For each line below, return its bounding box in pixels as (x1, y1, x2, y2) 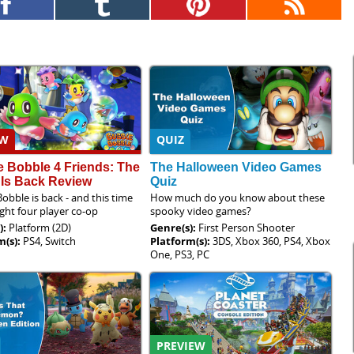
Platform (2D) (9, 220, 72, 235)
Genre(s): (150, 220, 199, 235)
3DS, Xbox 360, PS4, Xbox (213, 233, 331, 248)
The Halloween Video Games (150, 160, 322, 174)
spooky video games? (150, 203, 252, 218)
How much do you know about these (150, 190, 326, 205)
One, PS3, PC (150, 247, 210, 262)
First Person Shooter (198, 220, 296, 235)
